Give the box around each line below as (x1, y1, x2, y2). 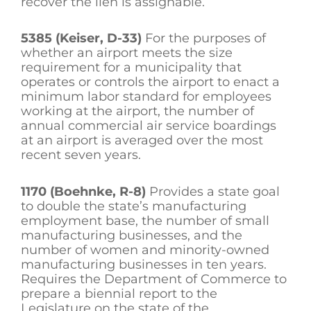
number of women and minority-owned (21, 242, 269, 258)
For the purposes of (142, 31, 266, 47)
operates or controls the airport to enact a (21, 74, 280, 90)
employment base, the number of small (21, 212, 269, 228)
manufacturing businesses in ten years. (21, 256, 270, 272)
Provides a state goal (146, 183, 280, 199)
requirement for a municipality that (21, 60, 242, 76)
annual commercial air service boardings (21, 118, 276, 134)
